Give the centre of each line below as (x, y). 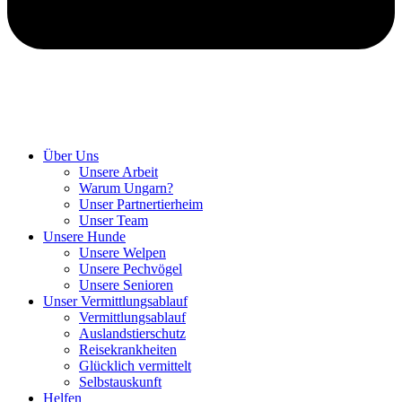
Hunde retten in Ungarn (74, 126)
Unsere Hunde (84, 237)
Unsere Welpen (122, 253)
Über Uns (71, 156)
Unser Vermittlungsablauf (115, 301)
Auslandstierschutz (132, 334)
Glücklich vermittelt (135, 366)
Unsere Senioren (126, 285)
